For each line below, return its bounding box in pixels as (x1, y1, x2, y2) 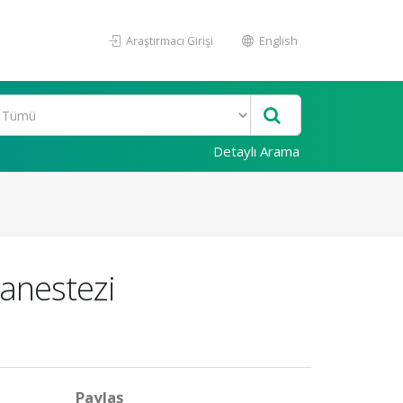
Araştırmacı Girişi (123, 32, 213, 49)
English (256, 32, 298, 49)
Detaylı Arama (213, 142, 300, 160)
